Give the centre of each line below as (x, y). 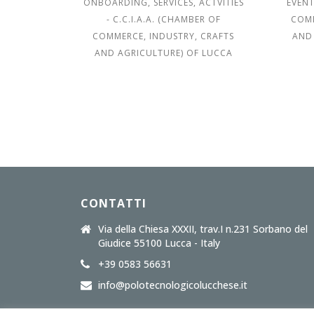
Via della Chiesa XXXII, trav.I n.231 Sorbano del (203, 229)
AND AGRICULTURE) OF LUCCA (163, 53)
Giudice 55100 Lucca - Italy (159, 243)
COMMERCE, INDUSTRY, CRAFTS (164, 36)
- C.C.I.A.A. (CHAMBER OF (163, 19)
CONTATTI (114, 203)
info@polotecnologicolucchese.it (173, 285)
